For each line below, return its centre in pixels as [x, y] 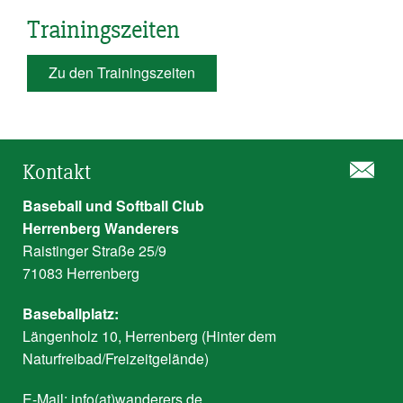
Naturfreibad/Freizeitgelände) [116, 359]
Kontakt [57, 173]
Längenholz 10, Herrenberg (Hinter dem [149, 336]
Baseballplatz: [71, 314]
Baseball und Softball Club [113, 206]
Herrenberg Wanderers [101, 228]
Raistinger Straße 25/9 [94, 251]
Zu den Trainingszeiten [122, 73]
